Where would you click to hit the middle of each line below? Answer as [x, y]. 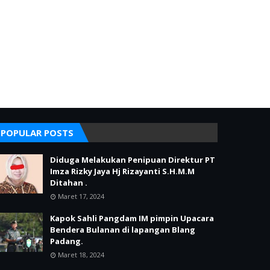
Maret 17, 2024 [81, 196]
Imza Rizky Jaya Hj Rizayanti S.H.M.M [122, 171]
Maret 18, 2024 [81, 255]
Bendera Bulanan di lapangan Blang [123, 230]
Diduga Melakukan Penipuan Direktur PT [133, 160]
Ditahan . [69, 183]
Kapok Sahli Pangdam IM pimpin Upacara [132, 218]
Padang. [67, 241]
